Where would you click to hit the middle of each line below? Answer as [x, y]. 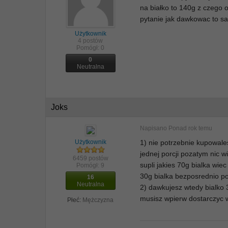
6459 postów [90, 158]
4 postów [91, 41]
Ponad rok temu [191, 128]
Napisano [154, 128]
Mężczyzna [98, 200]
